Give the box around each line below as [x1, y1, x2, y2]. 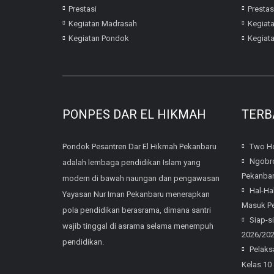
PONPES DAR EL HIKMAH [62, 107, 206, 122]
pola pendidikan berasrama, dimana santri [62, 206, 211, 215]
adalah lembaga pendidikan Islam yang [62, 158, 201, 167]
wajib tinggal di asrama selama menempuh [62, 221, 213, 231]
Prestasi [68, 4, 97, 13]
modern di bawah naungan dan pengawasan [62, 174, 220, 183]
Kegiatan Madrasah [68, 18, 137, 28]
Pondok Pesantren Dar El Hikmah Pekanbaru [62, 142, 217, 151]
